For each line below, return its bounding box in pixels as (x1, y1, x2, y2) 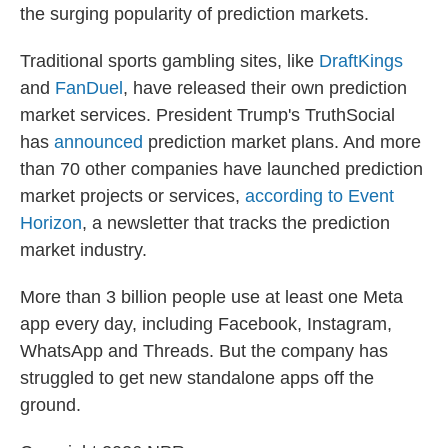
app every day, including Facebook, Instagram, (20, 314, 392, 334)
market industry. (20, 240, 147, 260)
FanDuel (55, 78, 123, 98)
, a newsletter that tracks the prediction (82, 213, 390, 233)
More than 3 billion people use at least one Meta (20, 287, 403, 307)
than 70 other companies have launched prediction (20, 159, 423, 179)
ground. (20, 395, 81, 415)
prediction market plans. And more (143, 132, 421, 152)
